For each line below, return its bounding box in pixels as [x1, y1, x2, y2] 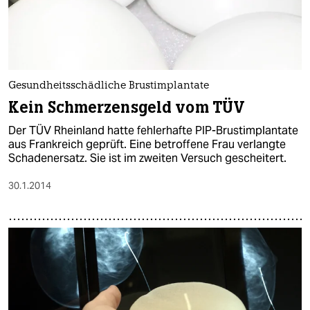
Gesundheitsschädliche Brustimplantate [8, 80, 209, 91]
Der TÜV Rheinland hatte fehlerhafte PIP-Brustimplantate [8, 122, 298, 138]
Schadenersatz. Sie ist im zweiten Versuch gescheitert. [8, 150, 286, 165]
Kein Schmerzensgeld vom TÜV [8, 97, 246, 118]
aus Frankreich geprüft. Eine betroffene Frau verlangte [8, 136, 286, 152]
